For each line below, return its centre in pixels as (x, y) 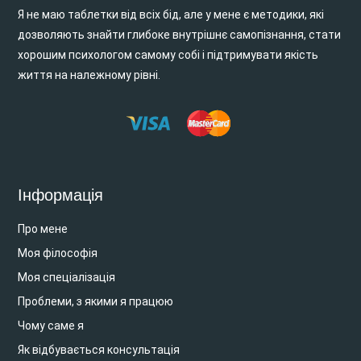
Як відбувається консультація (99, 349)
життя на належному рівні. (89, 75)
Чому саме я (51, 325)
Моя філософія (58, 253)
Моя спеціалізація (67, 277)
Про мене (43, 228)
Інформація (61, 195)
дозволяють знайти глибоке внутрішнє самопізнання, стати (180, 34)
